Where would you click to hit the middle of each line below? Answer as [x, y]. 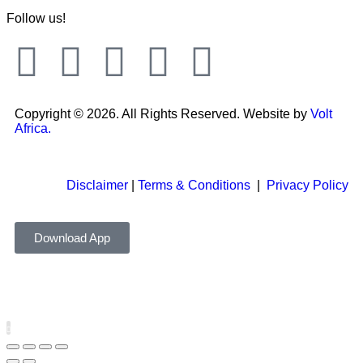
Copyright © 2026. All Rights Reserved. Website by [162, 114]
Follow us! [36, 18]
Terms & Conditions [196, 185]
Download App [72, 238]
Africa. [33, 128]
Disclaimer [97, 185]
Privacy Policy [307, 185]
